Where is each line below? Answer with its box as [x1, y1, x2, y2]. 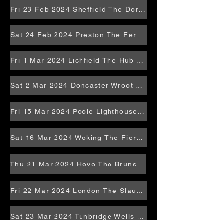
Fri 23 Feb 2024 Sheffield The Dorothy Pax [138, 5, 146, 13]
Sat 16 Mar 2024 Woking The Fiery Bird [136, 134, 143, 141]
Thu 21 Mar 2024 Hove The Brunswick [137, 160, 143, 168]
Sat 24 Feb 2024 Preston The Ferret [136, 31, 143, 39]
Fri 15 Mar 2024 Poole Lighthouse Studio [137, 108, 144, 115]
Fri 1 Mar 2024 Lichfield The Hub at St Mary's [137, 56, 144, 64]
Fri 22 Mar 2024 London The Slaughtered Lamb [136, 187, 143, 194]
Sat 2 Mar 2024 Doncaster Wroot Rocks [136, 82, 143, 89]
